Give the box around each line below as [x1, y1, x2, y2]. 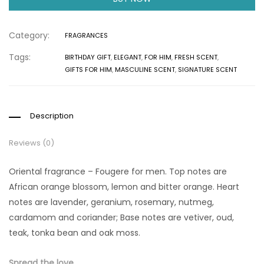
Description [30, 110, 74, 122]
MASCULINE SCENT [115, 65, 175, 75]
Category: [9, 29, 49, 42]
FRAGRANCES [65, 31, 108, 41]
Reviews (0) [9, 137, 54, 149]
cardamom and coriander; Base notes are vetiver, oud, [9, 212, 234, 224]
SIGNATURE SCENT [178, 65, 237, 75]
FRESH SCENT [174, 52, 217, 62]
